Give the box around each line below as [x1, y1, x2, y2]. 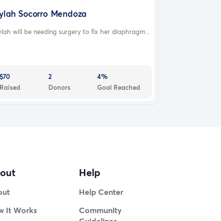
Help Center [79, 186, 124, 197]
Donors [48, 82, 71, 92]
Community [79, 205, 122, 216]
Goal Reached [97, 82, 141, 92]
